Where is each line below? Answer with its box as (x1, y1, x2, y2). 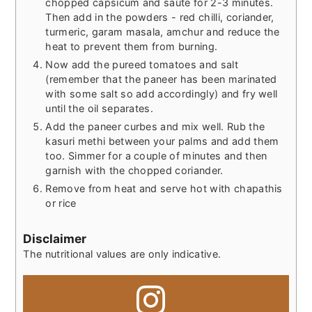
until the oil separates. (45, 102, 154, 114)
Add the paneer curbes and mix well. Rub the (45, 120, 265, 132)
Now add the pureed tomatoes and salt (45, 58, 238, 70)
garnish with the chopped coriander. (45, 164, 224, 176)
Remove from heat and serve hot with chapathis (45, 182, 283, 194)
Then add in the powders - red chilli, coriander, (45, 10, 274, 23)
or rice (45, 196, 77, 209)
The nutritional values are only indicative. (29, 248, 221, 260)
